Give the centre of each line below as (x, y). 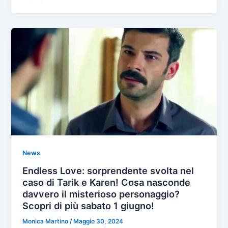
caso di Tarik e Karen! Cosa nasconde (107, 182)
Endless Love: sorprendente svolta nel (108, 170)
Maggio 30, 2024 (98, 221)
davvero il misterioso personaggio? (101, 194)
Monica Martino (46, 221)
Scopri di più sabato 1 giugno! (89, 205)
